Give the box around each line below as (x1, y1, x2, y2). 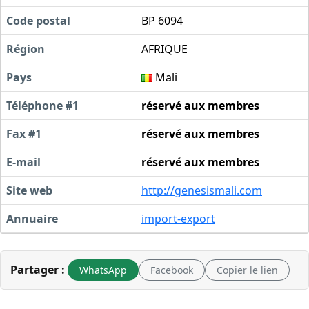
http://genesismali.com (141, 182, 262, 198)
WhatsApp (79, 263, 127, 277)
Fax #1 (6, 126, 41, 141)
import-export (141, 210, 215, 226)
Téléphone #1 (6, 97, 79, 113)
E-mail (6, 154, 41, 170)
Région (6, 41, 45, 57)
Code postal (6, 12, 70, 28)
